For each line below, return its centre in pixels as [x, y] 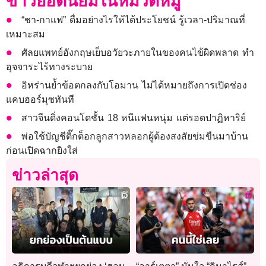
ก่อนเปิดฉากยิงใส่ [42, 151]
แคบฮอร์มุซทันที [40, 100]
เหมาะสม [26, 34]
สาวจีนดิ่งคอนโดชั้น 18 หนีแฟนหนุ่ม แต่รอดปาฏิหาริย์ [134, 118]
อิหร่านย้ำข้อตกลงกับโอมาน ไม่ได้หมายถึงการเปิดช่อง [134, 85]
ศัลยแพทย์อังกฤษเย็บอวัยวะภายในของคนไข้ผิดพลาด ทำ [138, 53]
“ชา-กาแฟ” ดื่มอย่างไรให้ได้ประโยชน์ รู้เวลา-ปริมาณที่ [134, 20]
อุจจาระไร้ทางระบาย [49, 67]
